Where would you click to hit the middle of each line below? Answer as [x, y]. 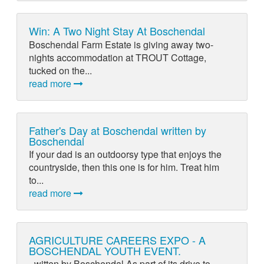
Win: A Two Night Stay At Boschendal [117, 31]
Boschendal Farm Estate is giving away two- [121, 44]
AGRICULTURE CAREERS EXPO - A [117, 240]
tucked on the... [60, 70]
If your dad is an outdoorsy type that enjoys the [125, 154]
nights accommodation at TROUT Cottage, [117, 57]
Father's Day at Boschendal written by [117, 130]
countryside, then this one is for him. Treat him [124, 167]
